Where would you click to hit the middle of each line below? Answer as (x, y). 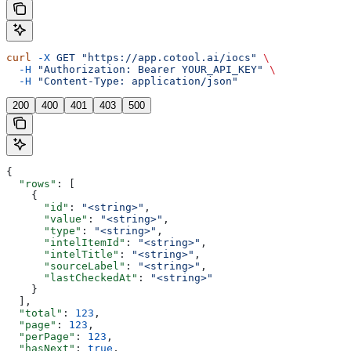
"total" (34, 313)
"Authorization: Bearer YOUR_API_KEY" (147, 69)
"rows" (31, 183)
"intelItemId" (66, 242)
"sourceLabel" (66, 266)
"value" (47, 219)
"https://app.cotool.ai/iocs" (166, 57)
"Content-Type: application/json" (135, 81)
